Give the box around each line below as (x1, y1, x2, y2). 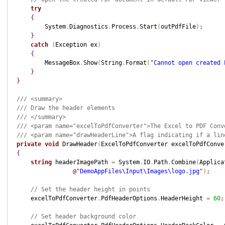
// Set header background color (30, 213, 136, 220)
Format (125, 59, 147, 66)
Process (111, 23, 136, 30)
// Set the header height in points (30, 186, 150, 193)
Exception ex (55, 41, 97, 48)
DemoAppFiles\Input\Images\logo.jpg (79, 168, 199, 175)
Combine (171, 159, 196, 166)
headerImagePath (51, 159, 111, 166)
